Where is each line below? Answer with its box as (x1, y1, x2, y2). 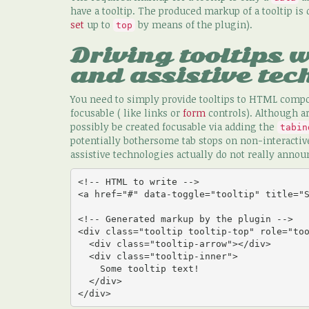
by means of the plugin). (135, 18, 252, 32)
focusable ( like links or (70, 106, 183, 120)
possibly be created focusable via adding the (70, 120, 277, 134)
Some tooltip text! (77, 263, 100, 274)
